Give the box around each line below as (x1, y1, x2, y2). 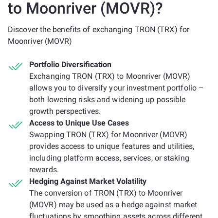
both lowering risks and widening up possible (29, 95, 186, 104)
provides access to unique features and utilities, (29, 142, 194, 151)
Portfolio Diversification (29, 60, 111, 69)
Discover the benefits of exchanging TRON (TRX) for (8, 25, 190, 34)
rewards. (29, 165, 59, 174)
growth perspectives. (29, 107, 101, 116)
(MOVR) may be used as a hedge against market (29, 200, 198, 209)
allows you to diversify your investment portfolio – (29, 83, 204, 92)
